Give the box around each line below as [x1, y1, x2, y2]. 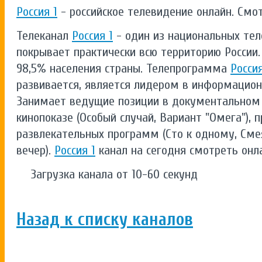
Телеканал [16, 27, 72, 43]
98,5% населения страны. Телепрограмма [16, 60, 230, 76]
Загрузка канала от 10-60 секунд [16, 166, 198, 182]
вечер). [16, 142, 54, 158]
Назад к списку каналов [16, 209, 193, 230]
